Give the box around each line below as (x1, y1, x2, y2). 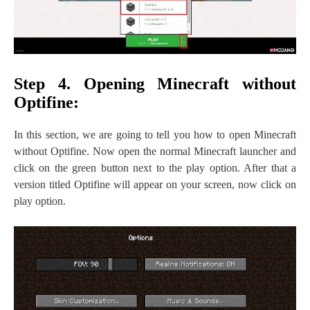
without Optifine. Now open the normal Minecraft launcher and (14, 145, 296, 158)
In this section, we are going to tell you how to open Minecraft (14, 129, 296, 141)
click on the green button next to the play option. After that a (14, 162, 296, 174)
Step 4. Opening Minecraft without (14, 75, 296, 93)
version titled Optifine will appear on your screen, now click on (14, 179, 296, 191)
